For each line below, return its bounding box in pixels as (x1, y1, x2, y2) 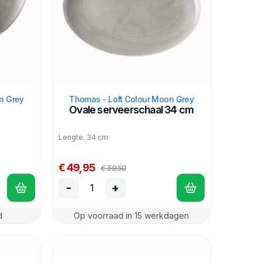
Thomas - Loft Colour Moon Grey (69, 94, 194, 104)
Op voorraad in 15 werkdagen (74, 211, 189, 220)
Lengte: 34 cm (58, 133, 108, 142)
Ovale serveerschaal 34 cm (69, 104, 194, 116)
